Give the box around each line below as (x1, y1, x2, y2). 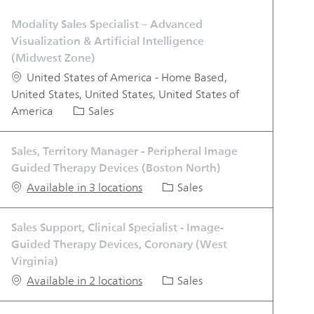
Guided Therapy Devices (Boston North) (11, 158, 221, 177)
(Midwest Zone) (11, 48, 102, 67)
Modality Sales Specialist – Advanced (11, 14, 203, 34)
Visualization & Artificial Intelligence (11, 31, 205, 50)
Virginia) (11, 251, 59, 271)
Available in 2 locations (27, 271, 143, 290)
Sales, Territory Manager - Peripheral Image (11, 141, 238, 161)
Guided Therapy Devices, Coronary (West (11, 234, 228, 254)
